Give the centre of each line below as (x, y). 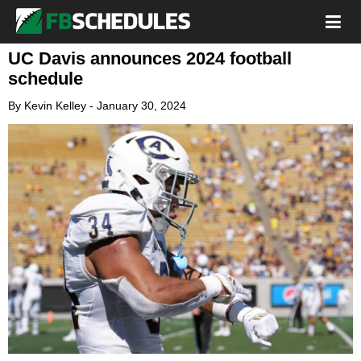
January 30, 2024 (141, 106)
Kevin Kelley (55, 106)
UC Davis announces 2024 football (150, 58)
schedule (46, 79)
